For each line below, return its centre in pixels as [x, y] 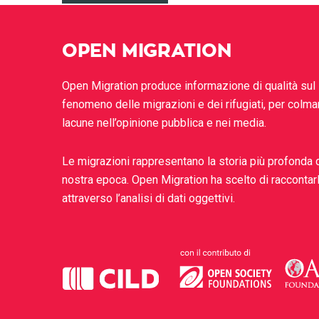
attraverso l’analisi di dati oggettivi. [148, 198]
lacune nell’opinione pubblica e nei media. [164, 123]
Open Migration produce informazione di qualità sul [189, 86]
